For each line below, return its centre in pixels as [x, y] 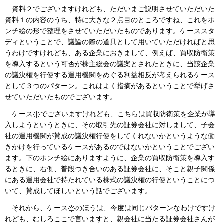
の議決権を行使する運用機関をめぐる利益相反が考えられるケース [110, 75]
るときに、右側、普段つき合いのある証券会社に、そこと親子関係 [110, 169]
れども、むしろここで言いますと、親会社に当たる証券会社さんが [110, 219]
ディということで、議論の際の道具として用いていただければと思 [110, 42]
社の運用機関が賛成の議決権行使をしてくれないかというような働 [110, 136]
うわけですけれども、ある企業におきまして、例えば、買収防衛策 [110, 53]
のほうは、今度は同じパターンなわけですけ [145, 208]
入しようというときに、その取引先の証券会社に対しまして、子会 [110, 125]
